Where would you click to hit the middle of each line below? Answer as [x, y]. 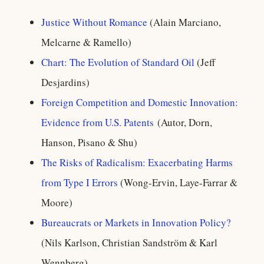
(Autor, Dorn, [183, 122]
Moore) [57, 202]
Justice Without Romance [94, 22]
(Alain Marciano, [184, 22]
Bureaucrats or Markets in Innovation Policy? [136, 222]
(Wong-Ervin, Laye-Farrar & [178, 182]
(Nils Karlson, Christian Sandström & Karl [129, 242]
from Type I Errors [80, 182]
